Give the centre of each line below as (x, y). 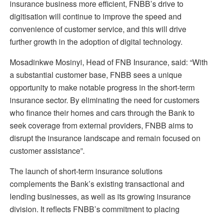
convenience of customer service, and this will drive (98, 29)
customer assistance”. (47, 150)
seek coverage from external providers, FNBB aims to (101, 125)
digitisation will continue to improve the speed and (96, 16)
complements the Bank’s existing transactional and (97, 183)
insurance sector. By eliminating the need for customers (105, 100)
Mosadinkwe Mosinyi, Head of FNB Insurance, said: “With (109, 62)
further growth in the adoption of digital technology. (96, 41)
